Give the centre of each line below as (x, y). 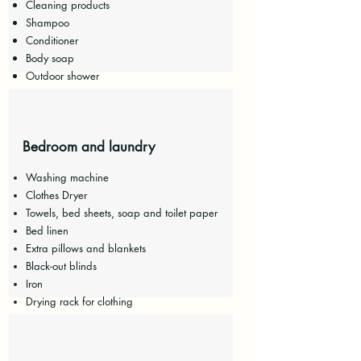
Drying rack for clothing (79, 301)
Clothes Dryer (56, 195)
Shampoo (47, 23)
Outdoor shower (62, 76)
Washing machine (67, 177)
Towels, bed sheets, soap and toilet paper (121, 213)
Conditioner (52, 40)
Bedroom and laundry (88, 147)
